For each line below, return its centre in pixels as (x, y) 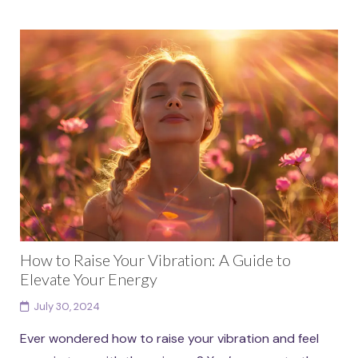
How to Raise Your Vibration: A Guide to (155, 259)
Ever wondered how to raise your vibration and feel (169, 338)
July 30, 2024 (66, 306)
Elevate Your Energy (88, 278)
